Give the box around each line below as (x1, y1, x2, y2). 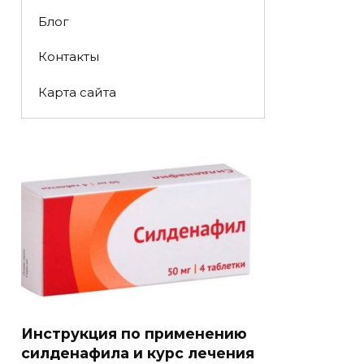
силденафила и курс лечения (21, 344, 254, 362)
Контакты (37, 49, 99, 65)
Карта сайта (37, 84, 116, 100)
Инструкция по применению (21, 325, 247, 343)
